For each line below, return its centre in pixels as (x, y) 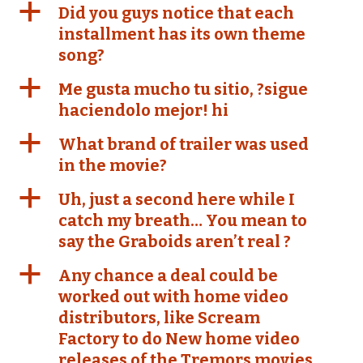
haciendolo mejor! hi (143, 110)
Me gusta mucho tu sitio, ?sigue (183, 89)
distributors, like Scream (159, 318)
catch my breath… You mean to (183, 220)
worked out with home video (173, 297)
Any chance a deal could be (168, 275)
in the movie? (113, 165)
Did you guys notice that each (176, 13)
